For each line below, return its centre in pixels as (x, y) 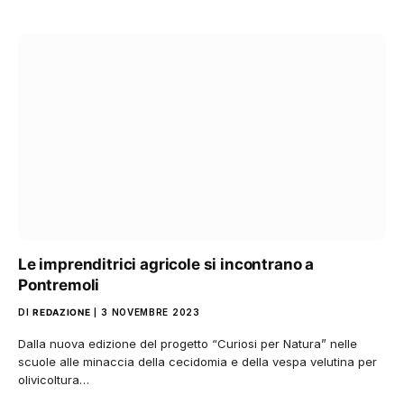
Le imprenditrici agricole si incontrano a (166, 264)
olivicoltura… (54, 380)
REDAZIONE (62, 312)
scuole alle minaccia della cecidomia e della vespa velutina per (197, 362)
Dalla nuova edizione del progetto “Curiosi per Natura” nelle (188, 344)
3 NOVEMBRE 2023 (151, 312)
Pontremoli (59, 285)
